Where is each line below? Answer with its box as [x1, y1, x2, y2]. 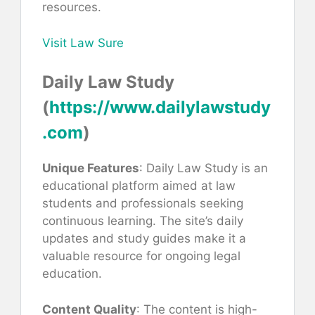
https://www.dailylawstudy [49, 97, 271, 118]
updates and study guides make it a [42, 231, 246, 246]
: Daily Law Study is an [139, 161, 268, 176]
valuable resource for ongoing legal [42, 249, 240, 264]
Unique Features [42, 161, 139, 176]
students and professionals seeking [42, 196, 243, 211]
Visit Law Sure [42, 35, 124, 50]
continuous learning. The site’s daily [42, 214, 243, 229]
